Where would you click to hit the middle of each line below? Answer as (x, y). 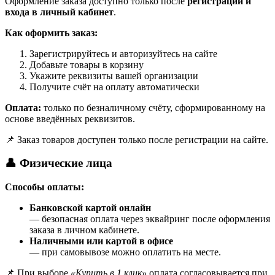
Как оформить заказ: (51, 33)
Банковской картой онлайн (90, 208)
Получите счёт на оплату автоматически (114, 87)
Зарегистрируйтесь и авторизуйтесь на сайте (123, 53)
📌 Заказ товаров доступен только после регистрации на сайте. (137, 139)
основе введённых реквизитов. (70, 118)
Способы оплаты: (45, 187)
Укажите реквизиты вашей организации (114, 76)
